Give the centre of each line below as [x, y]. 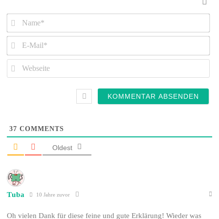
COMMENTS [41, 129]
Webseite [19, 81]
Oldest [63, 148]
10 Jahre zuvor [53, 194]
